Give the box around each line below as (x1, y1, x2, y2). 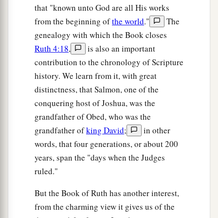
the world (112, 16, 144, 27)
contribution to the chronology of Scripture (35, 56, 183, 68)
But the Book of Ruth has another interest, (35, 187, 179, 199)
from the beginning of (35, 16, 112, 27)
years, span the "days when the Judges (35, 152, 165, 163)
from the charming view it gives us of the (35, 201, 175, 213)
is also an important (86, 43, 155, 54)
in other (142, 125, 170, 136)
